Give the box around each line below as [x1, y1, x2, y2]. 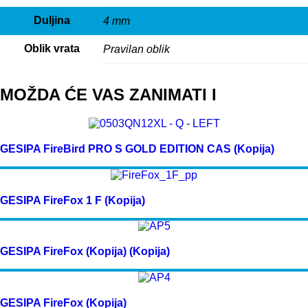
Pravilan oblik [103, 43, 170, 56]
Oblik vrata [23, 43, 80, 55]
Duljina [33, 14, 70, 27]
